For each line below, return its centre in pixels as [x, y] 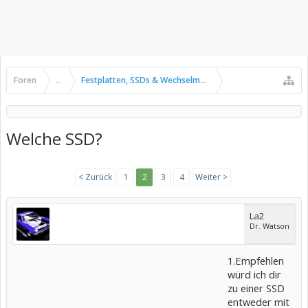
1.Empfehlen [256, 261]
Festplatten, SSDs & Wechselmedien [151, 80]
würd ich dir [254, 274]
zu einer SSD [256, 288]
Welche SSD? [54, 139]
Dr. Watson [269, 226]
